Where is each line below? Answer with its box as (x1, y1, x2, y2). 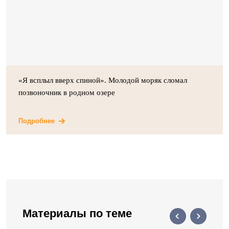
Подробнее (18, 117, 55, 125)
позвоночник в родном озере (18, 88, 115, 97)
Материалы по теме (22, 207, 132, 220)
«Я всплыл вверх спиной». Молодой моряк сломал (18, 76, 187, 84)
